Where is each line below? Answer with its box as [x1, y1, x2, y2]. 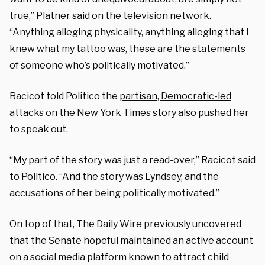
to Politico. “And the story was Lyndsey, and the [9, 170, 219, 182]
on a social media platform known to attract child [9, 251, 229, 263]
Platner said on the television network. [36, 9, 211, 21]
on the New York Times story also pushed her [44, 106, 249, 118]
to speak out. [9, 123, 70, 135]
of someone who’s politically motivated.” [9, 59, 189, 71]
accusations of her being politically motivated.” [9, 187, 219, 199]
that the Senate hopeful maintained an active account [9, 234, 253, 246]
